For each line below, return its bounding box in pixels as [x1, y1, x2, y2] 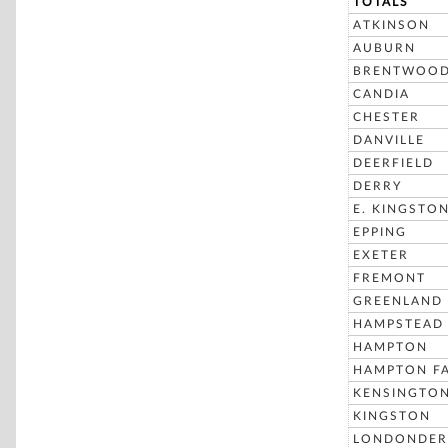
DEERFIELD [353, 157, 434, 169]
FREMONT [353, 272, 426, 284]
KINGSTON [353, 410, 431, 422]
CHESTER [353, 111, 420, 123]
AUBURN [353, 42, 416, 54]
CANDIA [353, 88, 410, 100]
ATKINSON [353, 19, 430, 31]
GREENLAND [353, 295, 443, 307]
